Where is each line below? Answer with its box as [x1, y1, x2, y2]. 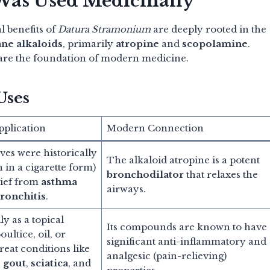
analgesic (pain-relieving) [106, 250, 227, 262]
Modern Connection [106, 122, 204, 134]
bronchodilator [106, 168, 184, 180]
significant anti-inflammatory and [106, 235, 266, 247]
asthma [40, 175, 77, 187]
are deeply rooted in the [151, 23, 266, 35]
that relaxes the [183, 168, 258, 180]
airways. [106, 183, 146, 195]
